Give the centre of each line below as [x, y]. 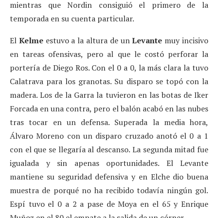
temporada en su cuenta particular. [72, 18]
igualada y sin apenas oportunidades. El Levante [109, 163]
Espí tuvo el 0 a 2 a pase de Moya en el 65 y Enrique [109, 204]
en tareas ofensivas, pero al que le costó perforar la [109, 54]
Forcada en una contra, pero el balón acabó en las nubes [109, 108]
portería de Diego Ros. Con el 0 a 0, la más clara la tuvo [109, 67]
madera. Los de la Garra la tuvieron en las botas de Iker [109, 95]
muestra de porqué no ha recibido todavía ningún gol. [109, 190]
